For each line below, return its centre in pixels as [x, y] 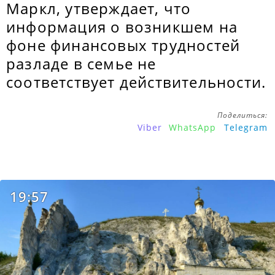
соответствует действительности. [136, 82]
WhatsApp [192, 127]
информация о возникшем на [122, 27]
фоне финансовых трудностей [123, 45]
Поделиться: [242, 115]
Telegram [246, 127]
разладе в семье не [81, 64]
